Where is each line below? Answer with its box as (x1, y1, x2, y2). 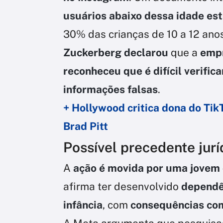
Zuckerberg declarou (63, 46, 168, 59)
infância (63, 199, 103, 212)
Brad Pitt (63, 120, 108, 133)
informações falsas (63, 83, 158, 96)
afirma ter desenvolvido (63, 180, 181, 193)
